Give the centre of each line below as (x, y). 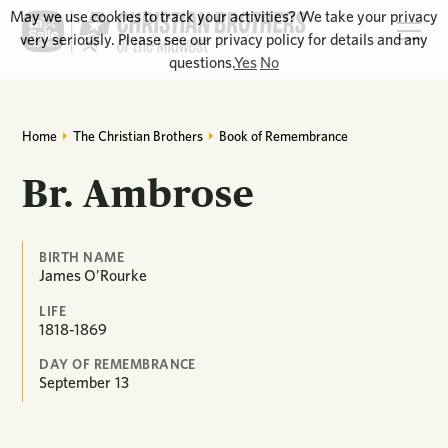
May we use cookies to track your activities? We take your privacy (224, 16)
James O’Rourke (93, 275)
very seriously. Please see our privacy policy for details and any (224, 39)
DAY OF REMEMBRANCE (117, 364)
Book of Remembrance (283, 135)
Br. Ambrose (139, 193)
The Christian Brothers (138, 135)
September (75, 383)
